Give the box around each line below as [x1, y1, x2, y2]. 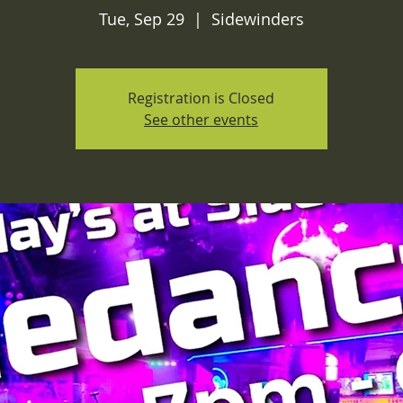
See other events [144, 110, 258, 130]
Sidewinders [210, 8, 304, 30]
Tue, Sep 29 [98, 8, 184, 30]
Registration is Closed [128, 88, 274, 108]
